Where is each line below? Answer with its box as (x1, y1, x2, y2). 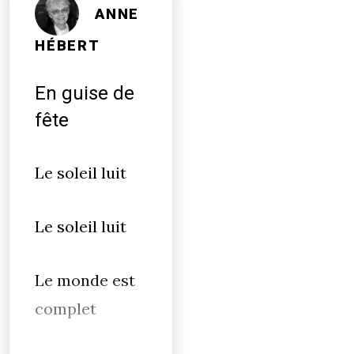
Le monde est (35, 270, 139, 290)
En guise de (35, 82, 134, 104)
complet (35, 299, 96, 318)
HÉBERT (35, 37, 100, 55)
